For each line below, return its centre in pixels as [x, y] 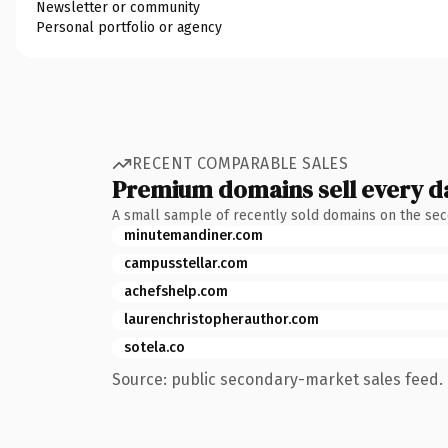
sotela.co [154, 347]
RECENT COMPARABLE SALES [240, 163]
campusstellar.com [186, 263]
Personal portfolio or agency [129, 27]
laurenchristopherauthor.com [221, 319]
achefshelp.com [176, 291]
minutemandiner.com [193, 235]
